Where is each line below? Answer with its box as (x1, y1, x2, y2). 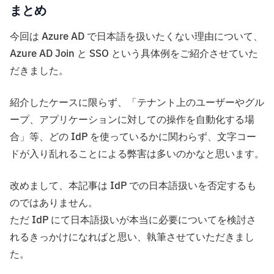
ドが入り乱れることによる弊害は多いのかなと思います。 (10, 147, 264, 162)
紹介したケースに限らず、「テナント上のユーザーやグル (10, 95, 264, 111)
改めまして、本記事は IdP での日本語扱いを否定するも (10, 179, 256, 194)
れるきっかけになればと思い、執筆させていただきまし (10, 230, 254, 245)
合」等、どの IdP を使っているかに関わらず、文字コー (10, 130, 256, 145)
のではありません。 (10, 196, 98, 211)
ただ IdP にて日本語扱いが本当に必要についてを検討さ (10, 213, 256, 228)
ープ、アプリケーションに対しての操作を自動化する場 (10, 113, 254, 128)
